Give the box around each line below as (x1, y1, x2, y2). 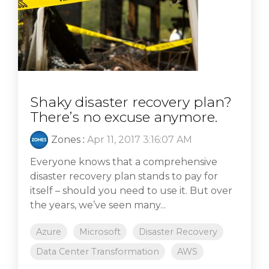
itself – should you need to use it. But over (30, 185, 232, 197)
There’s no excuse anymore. (30, 109, 217, 126)
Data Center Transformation (36, 246, 159, 258)
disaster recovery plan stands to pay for (30, 171, 218, 183)
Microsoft (79, 226, 121, 238)
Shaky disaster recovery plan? (30, 94, 232, 111)
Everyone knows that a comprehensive (30, 156, 217, 168)
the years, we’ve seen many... (30, 199, 166, 211)
